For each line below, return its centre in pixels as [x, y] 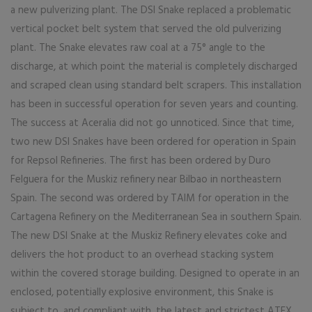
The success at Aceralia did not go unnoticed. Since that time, [152, 123]
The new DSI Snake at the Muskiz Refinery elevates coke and [149, 236]
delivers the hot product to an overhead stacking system [142, 255]
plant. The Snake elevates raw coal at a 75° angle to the [138, 48]
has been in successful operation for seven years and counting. [154, 104]
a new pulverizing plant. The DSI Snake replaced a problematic [151, 10]
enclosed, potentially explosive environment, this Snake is [142, 292]
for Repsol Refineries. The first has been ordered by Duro [141, 161]
